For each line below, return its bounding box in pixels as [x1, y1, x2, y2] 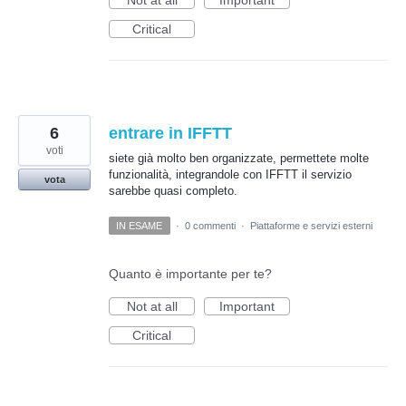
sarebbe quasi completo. [109, 184, 237, 198]
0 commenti [184, 219, 236, 231]
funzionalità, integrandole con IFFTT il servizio [109, 168, 352, 182]
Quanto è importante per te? [109, 266, 272, 281]
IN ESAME [116, 219, 163, 231]
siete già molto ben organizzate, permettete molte [109, 151, 369, 166]
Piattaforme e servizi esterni [249, 219, 372, 231]
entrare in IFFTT [109, 124, 232, 143]
